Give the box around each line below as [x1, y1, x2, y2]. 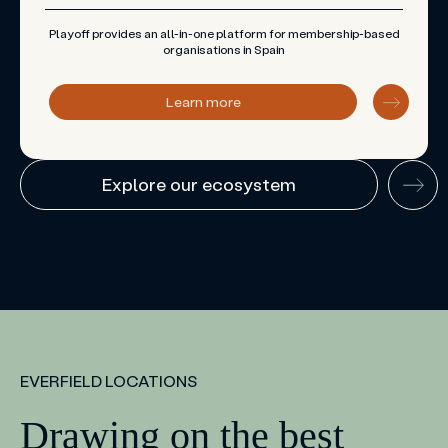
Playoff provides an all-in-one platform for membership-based [48, 25, 400, 41]
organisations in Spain [163, 41, 285, 57]
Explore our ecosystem [102, 172, 296, 197]
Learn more [165, 92, 241, 112]
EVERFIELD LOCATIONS [20, 370, 197, 392]
